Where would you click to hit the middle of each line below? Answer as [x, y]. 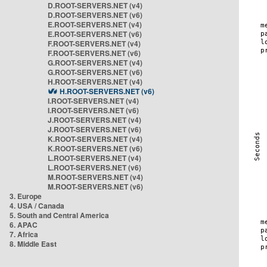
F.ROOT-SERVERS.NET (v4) [94, 44]
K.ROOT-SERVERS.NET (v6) [95, 148]
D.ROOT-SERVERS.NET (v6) [95, 15]
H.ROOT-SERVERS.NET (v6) [107, 91]
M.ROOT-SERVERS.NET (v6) [95, 187]
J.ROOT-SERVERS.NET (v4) [94, 120]
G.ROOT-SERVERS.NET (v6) [95, 72]
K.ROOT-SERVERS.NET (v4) [95, 139]
